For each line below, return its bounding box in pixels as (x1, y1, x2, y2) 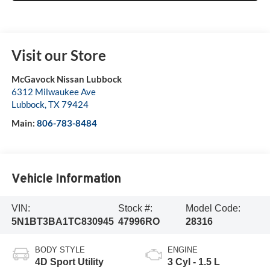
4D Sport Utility (34, 257, 104, 268)
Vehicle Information (11, 171, 121, 185)
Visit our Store (11, 46, 106, 64)
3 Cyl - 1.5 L (168, 257, 220, 268)
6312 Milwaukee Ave (11, 86, 96, 98)
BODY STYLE (34, 245, 85, 255)
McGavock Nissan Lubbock (11, 74, 122, 85)
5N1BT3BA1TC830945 (11, 216, 114, 227)
